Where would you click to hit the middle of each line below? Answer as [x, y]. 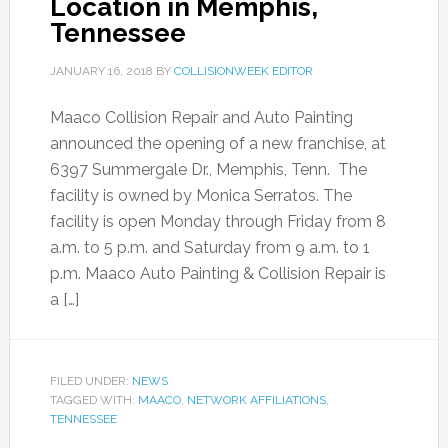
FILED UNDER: [90, 381]
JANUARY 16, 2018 [101, 71]
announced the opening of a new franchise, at [217, 143]
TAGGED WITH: [93, 400]
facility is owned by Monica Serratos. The [200, 195]
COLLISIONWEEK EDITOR [243, 71]
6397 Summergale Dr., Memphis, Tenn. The [208, 169]
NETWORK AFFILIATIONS [256, 400]
